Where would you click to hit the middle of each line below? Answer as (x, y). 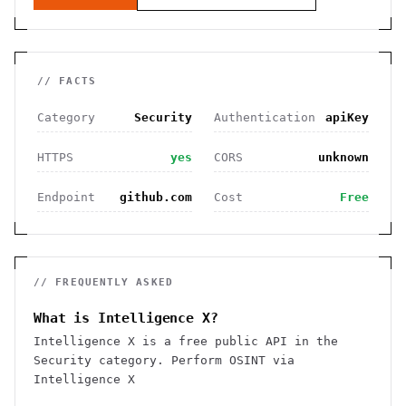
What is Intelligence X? (126, 318)
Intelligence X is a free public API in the (186, 341)
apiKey (347, 117)
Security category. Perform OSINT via (164, 360)
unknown (343, 157)
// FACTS (67, 81)
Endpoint (66, 197)
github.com (156, 197)
